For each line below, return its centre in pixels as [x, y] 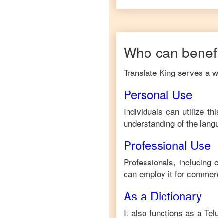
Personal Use [158, 94]
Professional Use [167, 145]
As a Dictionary [163, 195]
